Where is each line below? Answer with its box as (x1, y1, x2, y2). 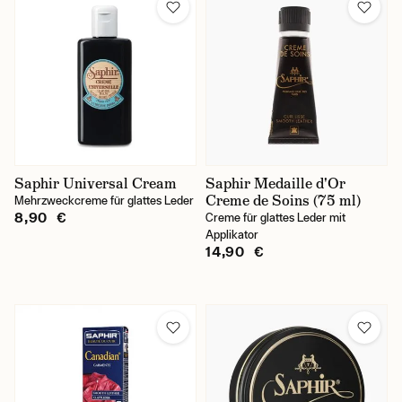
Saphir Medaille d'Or (205, 174, 345, 193)
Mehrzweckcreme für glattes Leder (14, 194, 194, 207)
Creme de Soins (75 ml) (205, 191, 361, 210)
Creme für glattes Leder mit (205, 211, 345, 224)
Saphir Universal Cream (14, 174, 177, 193)
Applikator (205, 228, 258, 241)
